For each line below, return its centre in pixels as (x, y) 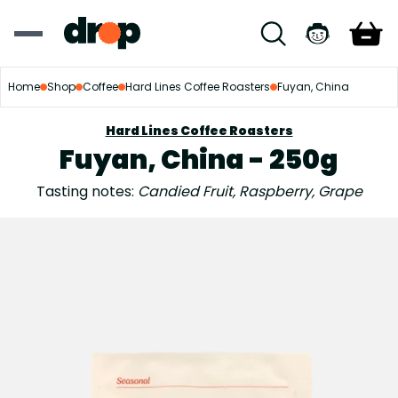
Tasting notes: (85, 191)
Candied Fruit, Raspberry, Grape (248, 191)
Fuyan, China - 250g (199, 160)
